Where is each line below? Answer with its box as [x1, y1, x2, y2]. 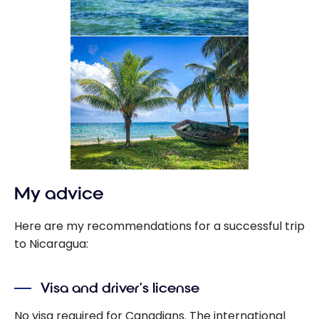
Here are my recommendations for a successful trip [14, 218, 305, 235]
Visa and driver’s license [41, 279, 200, 298]
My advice [14, 182, 104, 204]
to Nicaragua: [14, 236, 88, 253]
